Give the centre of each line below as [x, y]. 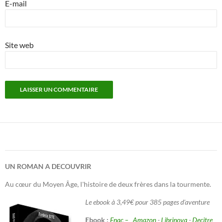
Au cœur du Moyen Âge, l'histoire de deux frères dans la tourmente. [108, 184]
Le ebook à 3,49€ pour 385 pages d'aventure [147, 202]
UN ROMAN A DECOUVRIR [48, 166]
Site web [19, 45]
